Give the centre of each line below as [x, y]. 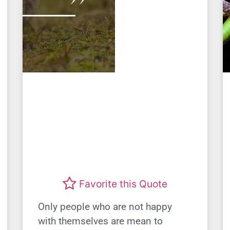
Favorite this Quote [123, 184]
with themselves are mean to [100, 221]
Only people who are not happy [105, 206]
